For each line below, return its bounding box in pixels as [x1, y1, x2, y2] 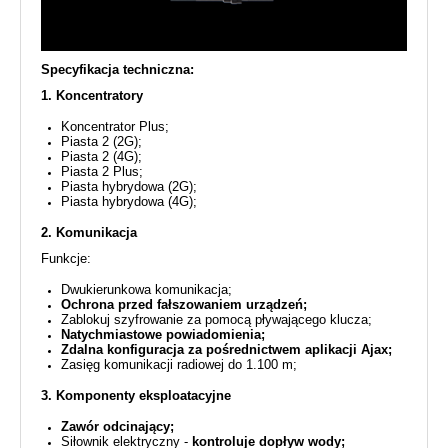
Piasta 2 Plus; [61, 163, 143, 179]
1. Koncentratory [41, 87, 143, 103]
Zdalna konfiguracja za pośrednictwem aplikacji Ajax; [61, 341, 392, 357]
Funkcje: [41, 250, 91, 266]
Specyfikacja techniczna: [41, 61, 198, 77]
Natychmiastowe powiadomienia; [61, 326, 265, 342]
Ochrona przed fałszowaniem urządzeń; [61, 296, 307, 312]
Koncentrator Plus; [61, 118, 169, 134]
